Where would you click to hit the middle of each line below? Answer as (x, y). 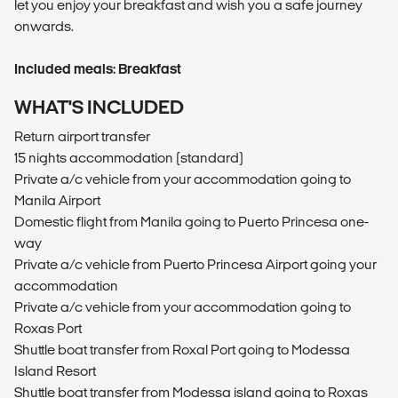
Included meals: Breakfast (98, 69)
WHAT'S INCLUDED (99, 107)
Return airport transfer (82, 137)
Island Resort (55, 371)
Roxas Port (48, 329)
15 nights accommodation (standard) (129, 158)
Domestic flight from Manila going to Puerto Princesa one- (191, 222)
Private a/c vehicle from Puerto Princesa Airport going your (195, 265)
